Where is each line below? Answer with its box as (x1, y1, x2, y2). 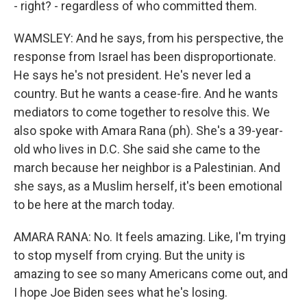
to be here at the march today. (14, 197, 175, 212)
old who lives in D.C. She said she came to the (14, 142, 260, 156)
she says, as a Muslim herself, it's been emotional (14, 179, 282, 193)
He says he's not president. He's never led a (14, 68, 251, 82)
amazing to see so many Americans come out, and (14, 267, 288, 281)
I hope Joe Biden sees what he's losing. (14, 285, 228, 299)
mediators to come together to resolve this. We (14, 105, 270, 119)
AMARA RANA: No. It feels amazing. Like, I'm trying (14, 230, 286, 244)
